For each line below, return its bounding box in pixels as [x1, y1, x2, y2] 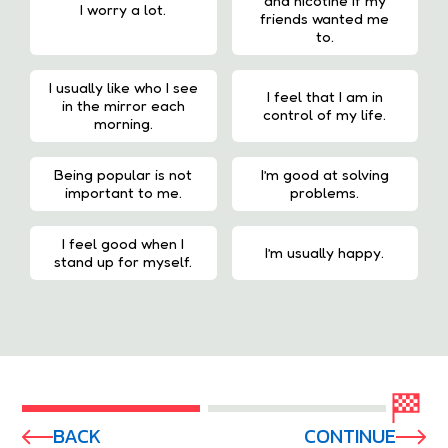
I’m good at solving [260, 165, 389, 184]
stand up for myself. [54, 252, 193, 271]
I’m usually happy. [265, 243, 385, 262]
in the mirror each [61, 96, 185, 115]
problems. [290, 183, 360, 202]
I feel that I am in [266, 87, 383, 106]
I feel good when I [62, 234, 185, 253]
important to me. [64, 183, 182, 202]
